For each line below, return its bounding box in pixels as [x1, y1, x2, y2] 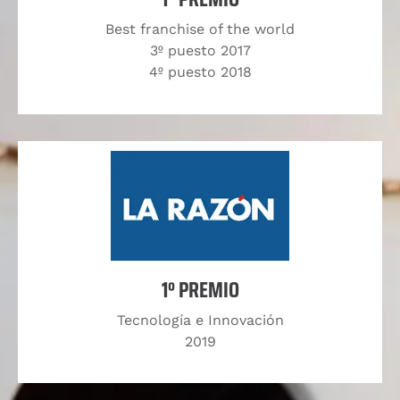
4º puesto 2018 [148, 63, 252, 81]
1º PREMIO [161, 272, 239, 307]
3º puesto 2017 [149, 42, 251, 60]
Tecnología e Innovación [116, 311, 284, 329]
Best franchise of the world [105, 21, 295, 38]
